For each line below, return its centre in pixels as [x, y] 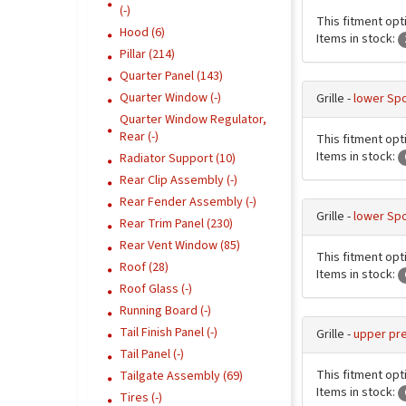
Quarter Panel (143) [171, 76]
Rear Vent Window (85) [180, 246]
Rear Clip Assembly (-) [179, 180]
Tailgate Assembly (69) [181, 376]
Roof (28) [144, 267]
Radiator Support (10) [178, 159]
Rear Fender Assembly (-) [188, 202]
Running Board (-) [165, 311]
